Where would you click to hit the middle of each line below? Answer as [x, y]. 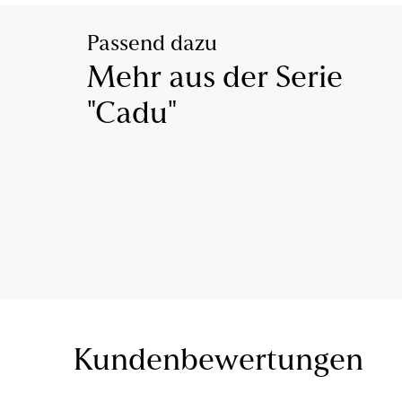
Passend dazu [152, 45]
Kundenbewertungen [218, 362]
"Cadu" [132, 116]
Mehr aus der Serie [215, 80]
